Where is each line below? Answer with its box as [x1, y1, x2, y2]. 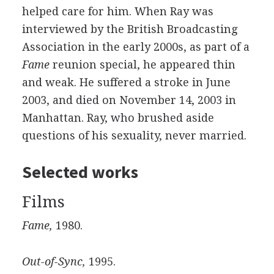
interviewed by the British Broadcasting [21, 23, 237, 35]
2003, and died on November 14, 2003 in [21, 94, 236, 106]
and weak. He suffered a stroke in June [21, 76, 231, 89]
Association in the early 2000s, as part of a [21, 40, 250, 53]
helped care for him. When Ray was [21, 5, 213, 18]
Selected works [21, 161, 138, 183]
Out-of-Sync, [21, 255, 86, 268]
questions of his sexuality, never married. [21, 129, 246, 142]
